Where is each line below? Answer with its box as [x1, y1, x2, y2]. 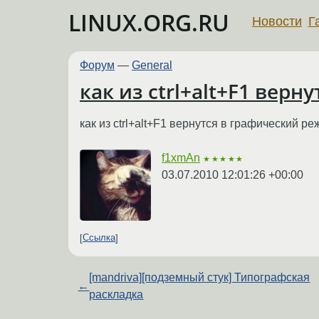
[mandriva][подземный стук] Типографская [89, 271, 310, 283]
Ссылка [83, 232, 115, 244]
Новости [252, 14, 302, 28]
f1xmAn [162, 151, 200, 164]
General [132, 59, 172, 71]
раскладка [89, 288, 144, 300]
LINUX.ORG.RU [68, 7, 229, 38]
